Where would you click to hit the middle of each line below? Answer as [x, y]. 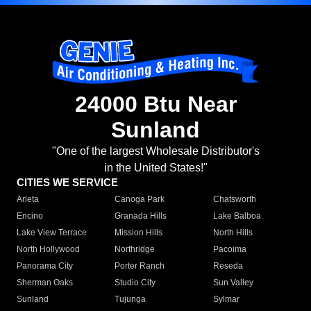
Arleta [28, 200]
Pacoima [229, 250]
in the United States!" [155, 168]
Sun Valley [233, 283]
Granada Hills [141, 216]
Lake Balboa [237, 216]
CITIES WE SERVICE [67, 183]
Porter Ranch [140, 266]
